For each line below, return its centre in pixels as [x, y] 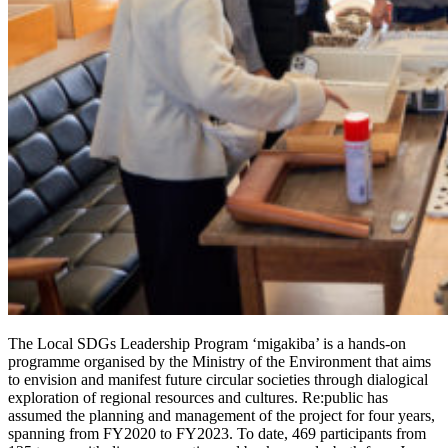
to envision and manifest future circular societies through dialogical [218, 379]
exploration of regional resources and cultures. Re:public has [198, 397]
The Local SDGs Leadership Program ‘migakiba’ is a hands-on [207, 343]
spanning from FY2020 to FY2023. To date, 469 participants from [217, 433]
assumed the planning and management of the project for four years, [221, 415]
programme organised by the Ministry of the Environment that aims [219, 361]
